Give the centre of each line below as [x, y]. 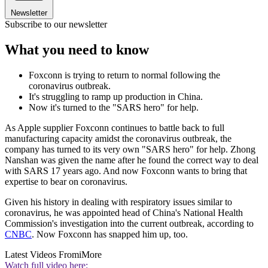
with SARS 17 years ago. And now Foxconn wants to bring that [126, 171]
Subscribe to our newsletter [56, 25]
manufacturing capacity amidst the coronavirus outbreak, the [118, 139]
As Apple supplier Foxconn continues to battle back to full [115, 128]
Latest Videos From [42, 255]
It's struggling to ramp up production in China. [116, 97]
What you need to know [77, 50]
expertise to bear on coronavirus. [66, 182]
